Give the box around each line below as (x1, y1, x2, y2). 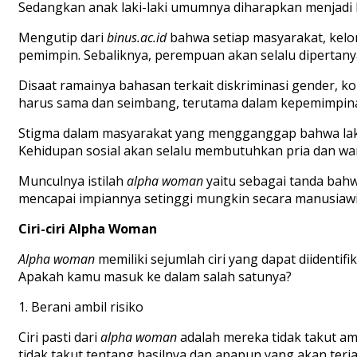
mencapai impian (18, 189, 120, 207)
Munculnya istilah (18, 171, 127, 190)
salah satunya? (200, 267, 292, 285)
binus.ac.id (107, 28, 167, 46)
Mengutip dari (18, 28, 104, 46)
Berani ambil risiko (31, 297, 143, 316)
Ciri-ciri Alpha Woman (18, 219, 157, 237)
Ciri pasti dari (18, 328, 100, 346)
